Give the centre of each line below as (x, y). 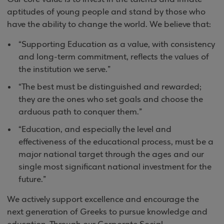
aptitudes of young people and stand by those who (106, 12)
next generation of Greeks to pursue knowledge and (107, 212)
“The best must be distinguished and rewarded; (110, 87)
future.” (32, 180)
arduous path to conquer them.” (80, 112)
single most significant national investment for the (115, 167)
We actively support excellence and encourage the (103, 200)
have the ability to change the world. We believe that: (109, 25)
